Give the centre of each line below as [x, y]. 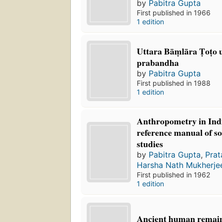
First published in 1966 [174, 13]
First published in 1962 [174, 175]
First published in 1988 [174, 83]
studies [150, 144]
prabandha [158, 62]
